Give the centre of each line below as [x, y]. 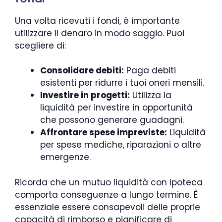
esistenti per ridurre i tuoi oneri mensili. [122, 83]
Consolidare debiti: [82, 70]
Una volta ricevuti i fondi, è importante [97, 21]
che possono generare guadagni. [112, 120]
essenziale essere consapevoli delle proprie [108, 207]
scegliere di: [40, 45]
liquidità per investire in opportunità [116, 108]
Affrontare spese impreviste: [104, 132]
